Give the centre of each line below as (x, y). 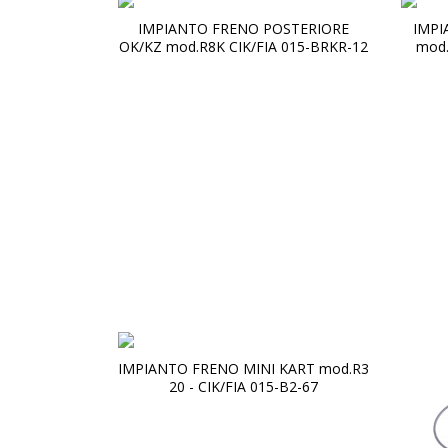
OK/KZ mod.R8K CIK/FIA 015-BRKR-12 (243, 46)
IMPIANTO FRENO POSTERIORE (243, 28)
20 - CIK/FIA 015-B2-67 (243, 386)
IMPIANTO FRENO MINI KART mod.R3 (243, 368)
